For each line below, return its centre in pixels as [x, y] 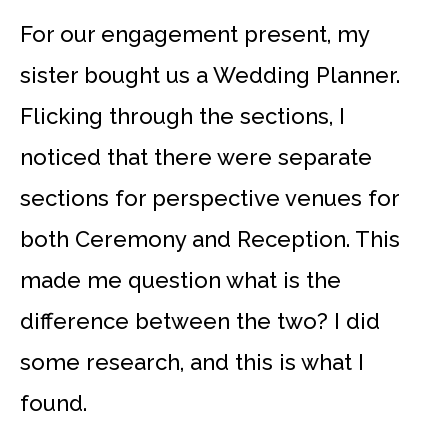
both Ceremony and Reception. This [210, 238]
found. [53, 402]
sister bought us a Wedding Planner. [210, 74]
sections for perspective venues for [209, 197]
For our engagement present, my [194, 33]
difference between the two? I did [200, 320]
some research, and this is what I [192, 361]
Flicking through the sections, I [182, 115]
